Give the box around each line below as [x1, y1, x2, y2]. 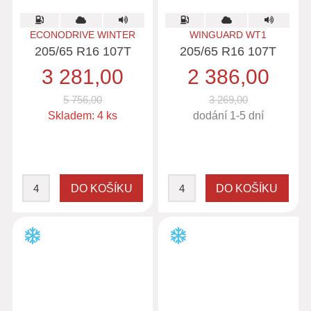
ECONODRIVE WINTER [30, 29, 136, 40]
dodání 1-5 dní [192, 110, 264, 121]
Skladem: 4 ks [48, 110, 118, 121]
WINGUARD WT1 [190, 29, 267, 40]
